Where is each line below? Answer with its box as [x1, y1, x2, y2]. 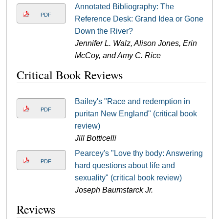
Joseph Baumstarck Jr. [74, 186, 153, 195]
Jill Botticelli [74, 134, 116, 143]
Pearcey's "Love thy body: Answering [74, 149, 203, 158]
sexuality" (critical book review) [74, 174, 182, 182]
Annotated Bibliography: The [74, 2, 174, 11]
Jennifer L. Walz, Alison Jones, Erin [74, 39, 197, 48]
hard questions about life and [74, 161, 175, 170]
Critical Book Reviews [16, 67, 123, 83]
